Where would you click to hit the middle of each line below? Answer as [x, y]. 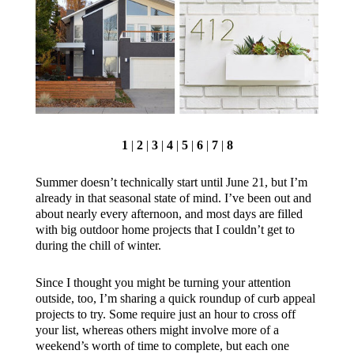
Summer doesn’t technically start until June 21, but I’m [171, 182]
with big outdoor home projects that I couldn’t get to [165, 229]
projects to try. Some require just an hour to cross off [165, 314]
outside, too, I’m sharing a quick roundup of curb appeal [175, 298]
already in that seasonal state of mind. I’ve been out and [173, 198]
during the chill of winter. [98, 245]
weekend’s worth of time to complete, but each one [162, 345]
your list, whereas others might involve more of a [157, 330]
